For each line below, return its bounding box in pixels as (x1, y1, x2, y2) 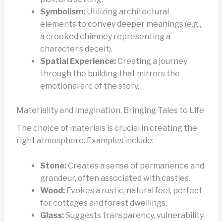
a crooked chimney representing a (40, 32, 170, 42)
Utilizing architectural (85, 7, 169, 17)
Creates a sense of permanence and (66, 161, 204, 170)
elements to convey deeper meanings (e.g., (40, 19, 201, 29)
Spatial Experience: (40, 56, 116, 66)
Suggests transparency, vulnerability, (63, 210, 205, 220)
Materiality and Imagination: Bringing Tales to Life (16, 106, 204, 115)
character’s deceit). (40, 44, 112, 54)
